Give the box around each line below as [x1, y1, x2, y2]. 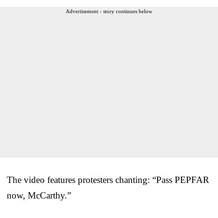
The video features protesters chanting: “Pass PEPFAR [7, 175, 209, 185]
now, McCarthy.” [7, 190, 71, 201]
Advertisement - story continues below [66, 8, 152, 15]
